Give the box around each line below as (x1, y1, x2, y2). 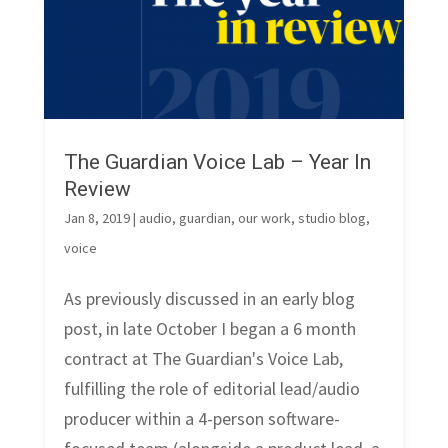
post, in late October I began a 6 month (63, 317, 356, 341)
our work (237, 209, 291, 228)
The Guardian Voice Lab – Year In (63, 150, 371, 175)
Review (63, 177, 131, 202)
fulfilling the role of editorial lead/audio (63, 377, 360, 401)
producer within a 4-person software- (63, 407, 340, 431)
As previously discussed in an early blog (63, 287, 355, 311)
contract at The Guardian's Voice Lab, (63, 347, 343, 371)
